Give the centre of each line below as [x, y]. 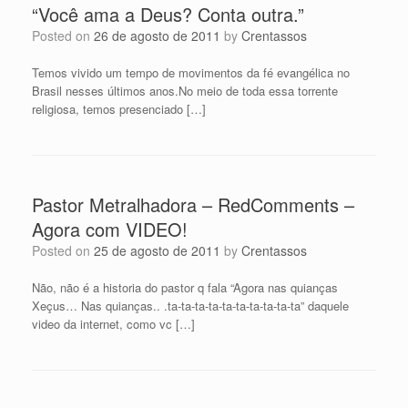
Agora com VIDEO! [110, 229]
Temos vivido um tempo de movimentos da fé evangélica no [191, 73]
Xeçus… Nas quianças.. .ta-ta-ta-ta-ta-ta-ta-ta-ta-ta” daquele [190, 306]
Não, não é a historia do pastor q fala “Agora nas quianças [185, 288]
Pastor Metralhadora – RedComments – [193, 205]
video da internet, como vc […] [113, 324]
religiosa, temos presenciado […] [119, 109]
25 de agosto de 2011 [157, 251]
